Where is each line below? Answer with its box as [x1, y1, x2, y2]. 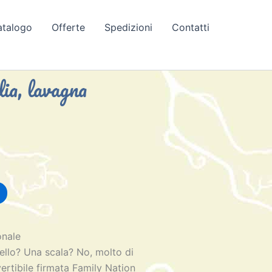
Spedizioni [104, 21, 152, 33]
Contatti [172, 21, 209, 33]
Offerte [52, 21, 85, 33]
